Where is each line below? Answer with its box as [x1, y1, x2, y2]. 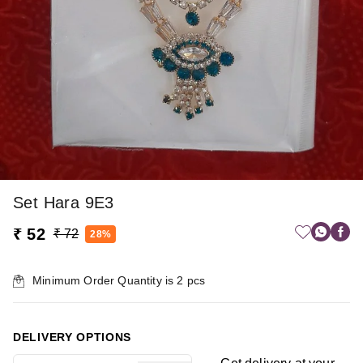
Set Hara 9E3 [13, 194, 114, 212]
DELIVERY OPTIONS [13, 331, 132, 344]
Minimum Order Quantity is [32, 274, 177, 288]
